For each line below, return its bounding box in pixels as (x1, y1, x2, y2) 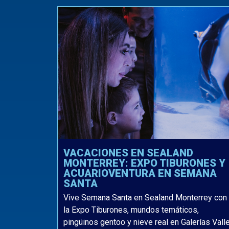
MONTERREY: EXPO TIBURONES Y (63, 156, 225, 169)
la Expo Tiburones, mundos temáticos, (63, 205, 199, 215)
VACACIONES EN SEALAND (63, 146, 193, 159)
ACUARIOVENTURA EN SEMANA (63, 167, 217, 179)
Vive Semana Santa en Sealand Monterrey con (63, 193, 227, 203)
